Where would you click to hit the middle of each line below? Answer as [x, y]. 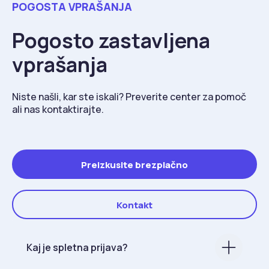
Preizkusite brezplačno [134, 165]
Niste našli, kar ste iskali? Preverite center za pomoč [129, 97]
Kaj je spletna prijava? [77, 247]
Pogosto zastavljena [111, 41]
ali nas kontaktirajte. [58, 110]
